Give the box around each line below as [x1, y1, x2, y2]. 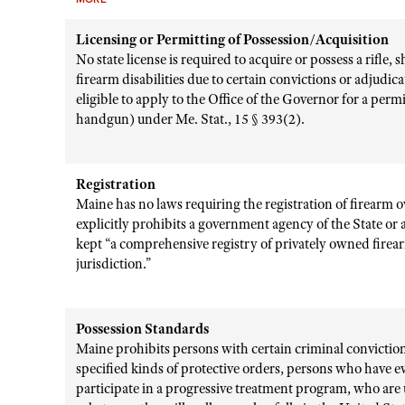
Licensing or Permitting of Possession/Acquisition [76, 31, 389, 49]
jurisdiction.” [76, 255, 151, 273]
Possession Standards [76, 320, 209, 338]
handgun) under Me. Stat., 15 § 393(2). [76, 110, 305, 128]
